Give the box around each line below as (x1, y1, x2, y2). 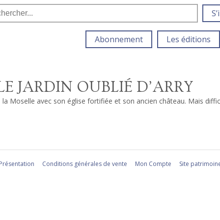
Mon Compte (135, 160, 171, 168)
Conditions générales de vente (42, 160, 127, 168)
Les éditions (166, 34, 211, 45)
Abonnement (95, 34, 143, 45)
